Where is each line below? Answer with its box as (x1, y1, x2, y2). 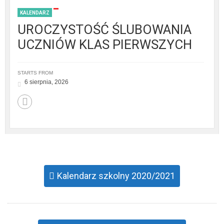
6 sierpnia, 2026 (24, 78, 68, 86)
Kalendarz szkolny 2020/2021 (57, 170, 175, 181)
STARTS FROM (17, 70, 53, 76)
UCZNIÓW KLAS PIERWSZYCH (17, 37, 192, 52)
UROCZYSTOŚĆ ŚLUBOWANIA (17, 22, 191, 37)
